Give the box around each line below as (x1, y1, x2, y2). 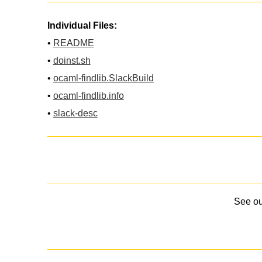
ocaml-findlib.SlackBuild (53, 73, 154, 83)
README (53, 37, 94, 48)
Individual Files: (47, 20, 117, 30)
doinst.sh (53, 55, 91, 65)
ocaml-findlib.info (53, 90, 124, 101)
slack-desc (53, 108, 98, 118)
